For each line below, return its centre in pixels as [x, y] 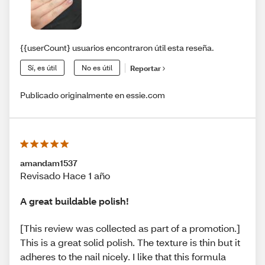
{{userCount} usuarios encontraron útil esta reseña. [117, 48]
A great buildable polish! [75, 201]
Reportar [146, 68]
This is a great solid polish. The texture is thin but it [130, 242]
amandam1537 [49, 163]
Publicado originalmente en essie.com [93, 95]
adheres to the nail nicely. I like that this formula [123, 256]
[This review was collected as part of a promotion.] [130, 228]
